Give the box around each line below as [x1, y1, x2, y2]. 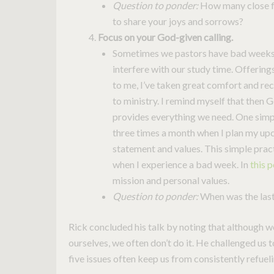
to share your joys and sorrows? [113, 15, 243, 28]
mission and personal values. [113, 174, 229, 187]
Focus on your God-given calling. [98, 31, 233, 43]
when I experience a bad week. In [113, 158, 250, 171]
